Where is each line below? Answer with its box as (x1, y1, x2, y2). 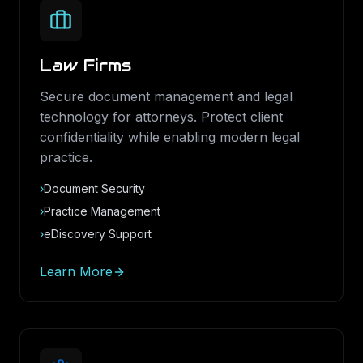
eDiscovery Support (44, 227, 152, 241)
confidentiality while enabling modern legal (40, 129, 300, 145)
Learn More (40, 263, 113, 280)
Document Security (44, 181, 145, 195)
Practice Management (44, 204, 160, 218)
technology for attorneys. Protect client (40, 109, 283, 125)
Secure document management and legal (40, 88, 293, 105)
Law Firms (40, 55, 131, 76)
